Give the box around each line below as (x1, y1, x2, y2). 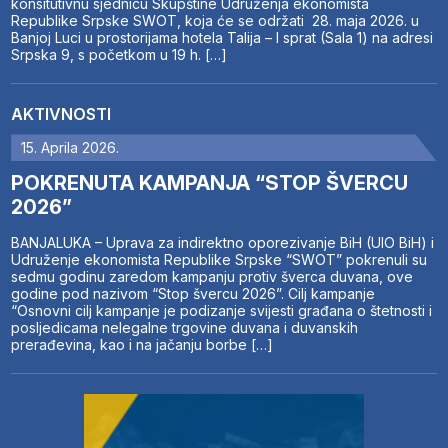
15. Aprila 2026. (21, 139, 120, 157)
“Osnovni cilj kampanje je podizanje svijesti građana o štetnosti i (11, 302, 433, 320)
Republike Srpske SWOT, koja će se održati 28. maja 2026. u (11, 12, 420, 30)
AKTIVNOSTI (11, 104, 112, 125)
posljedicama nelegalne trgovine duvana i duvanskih (11, 319, 359, 337)
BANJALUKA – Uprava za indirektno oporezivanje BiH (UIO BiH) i (11, 234, 435, 252)
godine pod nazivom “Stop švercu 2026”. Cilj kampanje (11, 285, 376, 303)
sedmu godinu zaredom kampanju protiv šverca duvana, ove (11, 268, 414, 286)
